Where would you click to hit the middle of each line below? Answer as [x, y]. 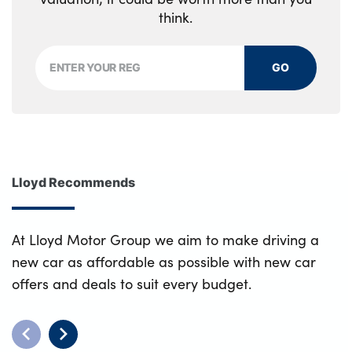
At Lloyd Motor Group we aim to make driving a [165, 239]
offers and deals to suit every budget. [132, 283]
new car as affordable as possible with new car [164, 261]
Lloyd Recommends [73, 181]
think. [176, 17]
